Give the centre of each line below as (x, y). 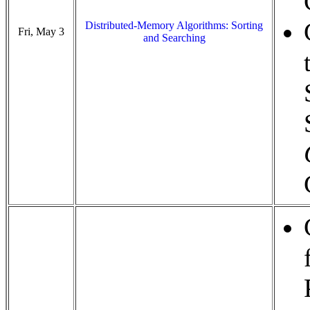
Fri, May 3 (41, 31)
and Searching (174, 38)
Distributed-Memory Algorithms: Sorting (174, 25)
